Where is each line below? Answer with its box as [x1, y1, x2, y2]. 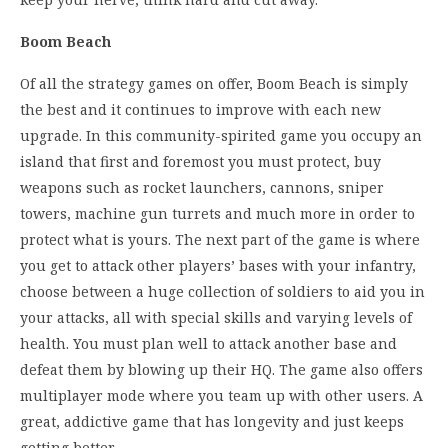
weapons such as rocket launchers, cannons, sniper [20, 178, 384, 198]
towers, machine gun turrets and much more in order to [20, 204, 415, 224]
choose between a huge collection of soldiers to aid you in [20, 282, 425, 302]
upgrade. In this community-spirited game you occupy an [20, 126, 422, 146]
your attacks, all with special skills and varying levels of [20, 308, 412, 328]
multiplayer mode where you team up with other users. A [20, 386, 423, 406]
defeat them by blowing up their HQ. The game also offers [20, 360, 423, 380]
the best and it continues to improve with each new [20, 100, 381, 120]
